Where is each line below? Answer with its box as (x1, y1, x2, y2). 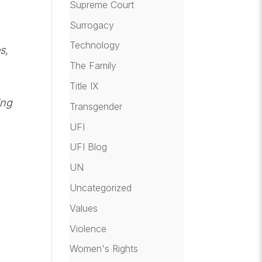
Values (70, 202, 98, 214)
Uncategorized (70, 181, 132, 194)
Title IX (70, 80, 99, 92)
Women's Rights (70, 243, 139, 255)
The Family (70, 60, 117, 72)
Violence (70, 222, 107, 235)
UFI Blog (70, 141, 108, 153)
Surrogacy (70, 19, 115, 31)
